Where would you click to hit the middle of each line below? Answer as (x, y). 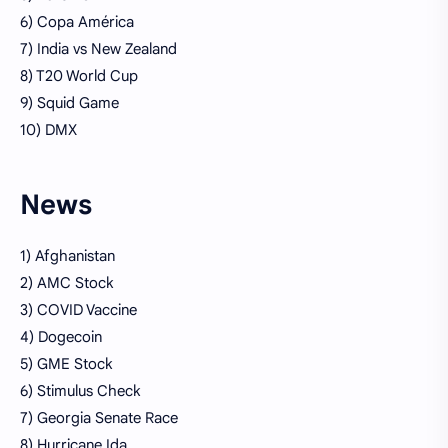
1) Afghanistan (67, 255)
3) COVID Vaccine (78, 309)
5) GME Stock (66, 363)
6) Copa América (77, 21)
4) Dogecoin (61, 336)
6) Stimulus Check (80, 390)
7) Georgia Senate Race (99, 417)
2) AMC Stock (66, 282)
